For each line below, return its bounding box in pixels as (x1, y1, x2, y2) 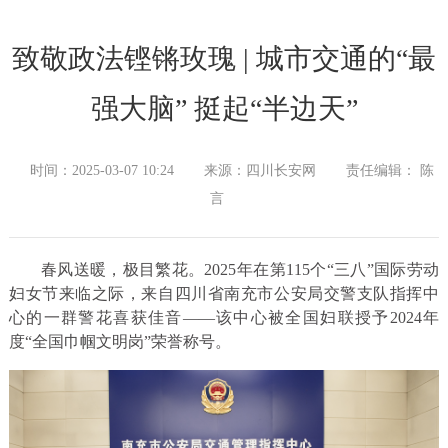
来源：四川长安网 (203, 163, 316, 179)
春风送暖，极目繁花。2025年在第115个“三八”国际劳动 (40, 261, 440, 279)
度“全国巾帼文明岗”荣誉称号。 (8, 333, 231, 351)
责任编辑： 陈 (345, 163, 434, 179)
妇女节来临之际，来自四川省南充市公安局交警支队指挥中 (8, 285, 440, 303)
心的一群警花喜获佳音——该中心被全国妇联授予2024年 (8, 309, 440, 327)
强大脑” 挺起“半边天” (90, 93, 358, 125)
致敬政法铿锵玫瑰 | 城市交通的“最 (12, 43, 436, 75)
